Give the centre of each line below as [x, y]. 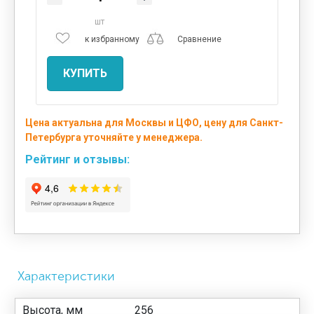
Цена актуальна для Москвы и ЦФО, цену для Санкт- [154, 122]
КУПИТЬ [85, 73]
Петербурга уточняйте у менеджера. [114, 137]
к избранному [112, 40]
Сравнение [199, 40]
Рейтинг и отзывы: [77, 159]
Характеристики [66, 276]
